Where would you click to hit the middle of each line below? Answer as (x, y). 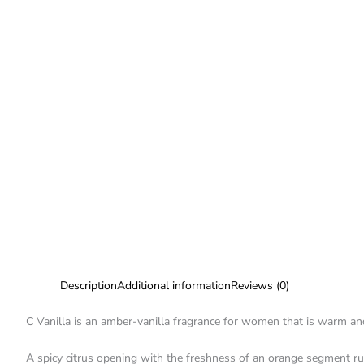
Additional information (174, 286)
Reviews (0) (260, 286)
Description (89, 286)
